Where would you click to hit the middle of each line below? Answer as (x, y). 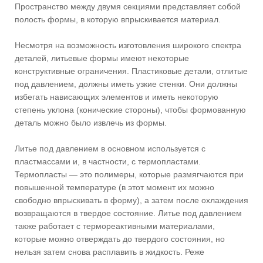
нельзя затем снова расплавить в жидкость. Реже (109, 252)
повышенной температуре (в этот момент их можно (114, 187)
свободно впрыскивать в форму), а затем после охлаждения (131, 200)
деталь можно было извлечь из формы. (91, 122)
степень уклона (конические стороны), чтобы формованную (130, 109)
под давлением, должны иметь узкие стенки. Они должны (126, 84)
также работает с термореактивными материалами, (115, 226)
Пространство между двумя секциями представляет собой (128, 6)
